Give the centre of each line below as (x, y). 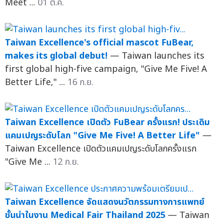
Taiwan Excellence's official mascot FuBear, (99, 43)
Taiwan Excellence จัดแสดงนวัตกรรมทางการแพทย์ (105, 202)
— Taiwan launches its (157, 56)
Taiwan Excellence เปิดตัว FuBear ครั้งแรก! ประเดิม (107, 123)
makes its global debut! (56, 56)
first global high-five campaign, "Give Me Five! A (106, 69)
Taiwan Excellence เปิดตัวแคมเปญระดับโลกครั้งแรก (101, 149)
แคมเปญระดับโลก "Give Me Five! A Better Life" (102, 136)
